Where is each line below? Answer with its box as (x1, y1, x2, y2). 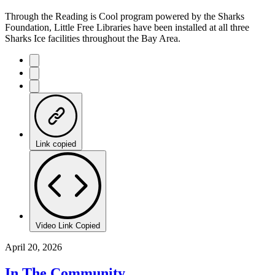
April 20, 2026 (5, 241, 62, 252)
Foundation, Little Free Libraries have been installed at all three (5, 21, 249, 33)
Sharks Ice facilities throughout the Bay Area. (5, 33, 180, 44)
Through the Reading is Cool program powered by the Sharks (5, 10, 244, 21)
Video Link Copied (36, 220, 100, 230)
